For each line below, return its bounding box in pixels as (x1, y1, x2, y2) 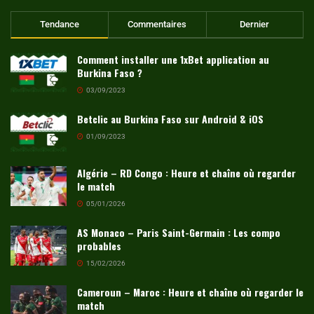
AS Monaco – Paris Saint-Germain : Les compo (77, 225, 280, 240)
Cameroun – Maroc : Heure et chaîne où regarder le (77, 285, 303, 300)
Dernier (240, 19, 270, 30)
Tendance (40, 19, 80, 30)
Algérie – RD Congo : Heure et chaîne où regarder (77, 165, 296, 181)
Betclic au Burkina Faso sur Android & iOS (77, 111, 264, 127)
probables (77, 238, 121, 254)
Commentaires (128, 19, 187, 30)
